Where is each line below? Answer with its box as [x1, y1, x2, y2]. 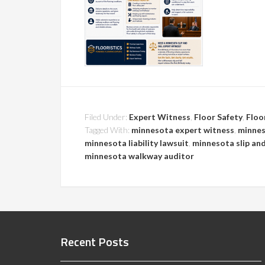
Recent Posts [60, 232, 129, 251]
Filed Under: [85, 112, 129, 122]
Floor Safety [194, 112, 243, 122]
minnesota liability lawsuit [85, 138, 189, 148]
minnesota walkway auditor [85, 151, 194, 161]
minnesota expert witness [131, 125, 234, 135]
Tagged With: [85, 125, 131, 135]
